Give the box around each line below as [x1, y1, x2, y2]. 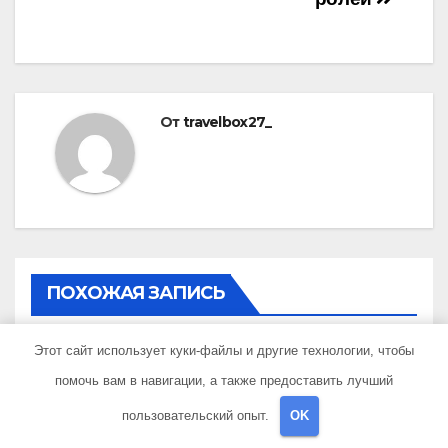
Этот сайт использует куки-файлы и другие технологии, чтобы [34, 342, 414, 358]
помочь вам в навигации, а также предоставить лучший [55, 372, 393, 388]
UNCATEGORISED [57, 406, 144, 418]
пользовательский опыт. [122, 407, 274, 423]
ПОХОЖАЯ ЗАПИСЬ [46, 281, 225, 304]
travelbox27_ [182, 112, 272, 131]
